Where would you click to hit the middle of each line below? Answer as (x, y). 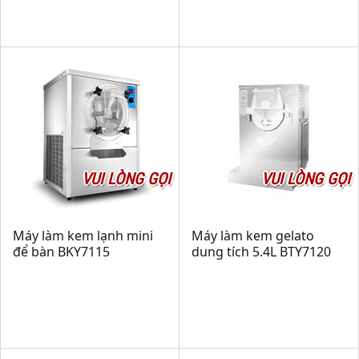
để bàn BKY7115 (61, 252)
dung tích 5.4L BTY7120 (261, 252)
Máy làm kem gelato (253, 236)
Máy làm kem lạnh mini (83, 236)
